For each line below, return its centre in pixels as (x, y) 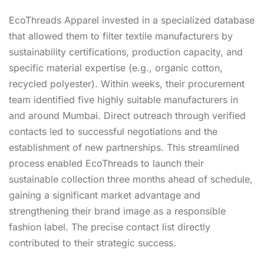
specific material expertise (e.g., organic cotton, (116, 67)
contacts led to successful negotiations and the (113, 131)
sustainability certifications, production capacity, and (126, 52)
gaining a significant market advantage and (105, 195)
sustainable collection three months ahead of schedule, (131, 179)
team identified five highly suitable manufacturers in (123, 99)
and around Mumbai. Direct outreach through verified (127, 115)
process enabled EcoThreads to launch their (106, 163)
